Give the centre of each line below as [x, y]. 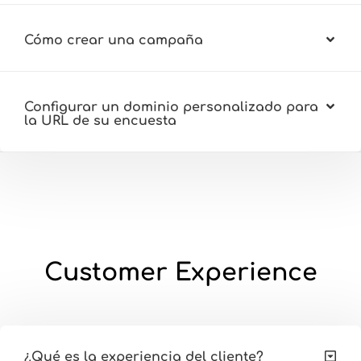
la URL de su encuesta [100, 120]
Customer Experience [180, 272]
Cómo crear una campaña [114, 40]
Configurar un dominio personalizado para [171, 107]
